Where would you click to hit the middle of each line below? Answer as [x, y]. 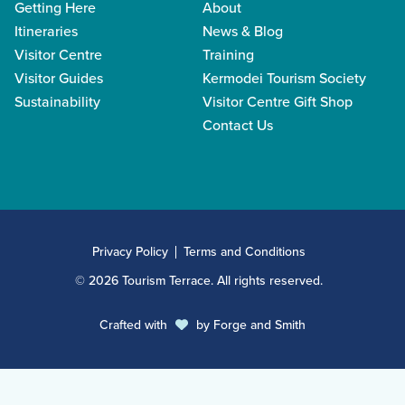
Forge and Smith [259, 325]
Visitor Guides [59, 78]
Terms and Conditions [245, 251]
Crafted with [135, 325]
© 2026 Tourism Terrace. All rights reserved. [199, 280]
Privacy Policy [130, 251]
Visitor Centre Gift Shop [278, 101]
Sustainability [57, 101]
